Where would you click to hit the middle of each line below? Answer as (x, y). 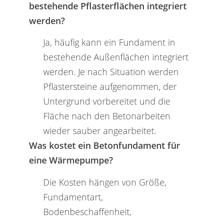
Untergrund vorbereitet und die (107, 101)
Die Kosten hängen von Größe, (105, 182)
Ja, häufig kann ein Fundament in (109, 42)
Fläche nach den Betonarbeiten (107, 116)
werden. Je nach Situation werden (111, 72)
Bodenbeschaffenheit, (87, 212)
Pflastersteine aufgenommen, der (110, 86)
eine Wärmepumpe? (71, 160)
